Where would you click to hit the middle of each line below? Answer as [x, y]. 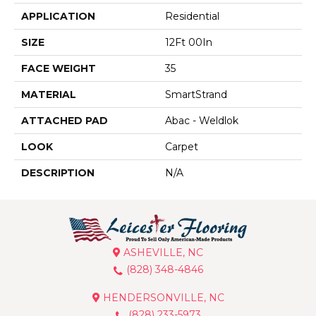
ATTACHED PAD [65, 121]
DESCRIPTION [58, 173]
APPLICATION [58, 17]
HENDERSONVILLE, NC [162, 298]
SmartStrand [196, 95]
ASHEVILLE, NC [162, 253]
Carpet [182, 147]
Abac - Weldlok [202, 121]
